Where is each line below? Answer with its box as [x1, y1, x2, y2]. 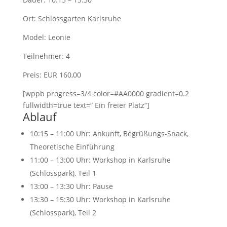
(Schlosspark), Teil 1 [29, 168, 96, 178]
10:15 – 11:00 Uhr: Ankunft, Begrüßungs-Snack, [29, 129, 188, 138]
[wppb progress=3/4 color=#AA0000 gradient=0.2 [22, 89, 189, 98]
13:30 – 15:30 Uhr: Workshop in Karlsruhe [29, 195, 171, 204]
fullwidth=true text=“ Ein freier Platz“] [22, 100, 149, 110]
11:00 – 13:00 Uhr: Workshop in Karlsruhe [29, 155, 171, 165]
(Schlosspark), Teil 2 [29, 208, 96, 217]
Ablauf [22, 109, 56, 124]
